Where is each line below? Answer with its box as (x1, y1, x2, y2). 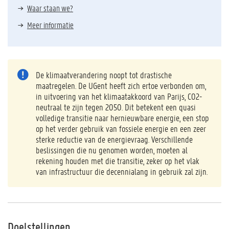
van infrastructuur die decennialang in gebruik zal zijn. (36, 166, 210, 177)
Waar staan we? (27, 3, 73, 13)
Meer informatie (27, 19, 74, 30)
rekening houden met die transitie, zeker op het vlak (36, 155, 199, 166)
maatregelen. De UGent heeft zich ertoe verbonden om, (36, 80, 206, 91)
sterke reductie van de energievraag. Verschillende (36, 133, 193, 145)
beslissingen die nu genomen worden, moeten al (36, 144, 188, 155)
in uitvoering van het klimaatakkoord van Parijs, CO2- (36, 90, 202, 102)
